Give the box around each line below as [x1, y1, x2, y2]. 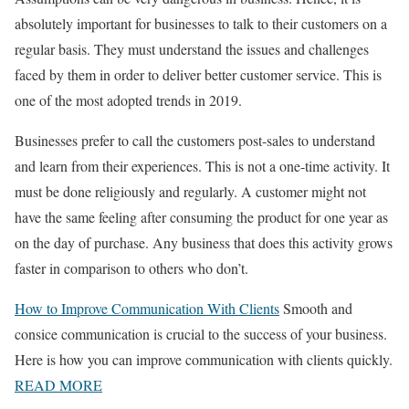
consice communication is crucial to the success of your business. [15, 324, 387, 344]
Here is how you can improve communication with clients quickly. [15, 350, 393, 370]
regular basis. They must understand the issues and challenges [15, 39, 369, 59]
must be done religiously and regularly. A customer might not [15, 182, 366, 202]
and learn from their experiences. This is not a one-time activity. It [15, 156, 390, 176]
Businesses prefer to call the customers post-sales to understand [15, 131, 375, 151]
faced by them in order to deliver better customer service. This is [15, 65, 382, 85]
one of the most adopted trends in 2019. [15, 90, 242, 110]
